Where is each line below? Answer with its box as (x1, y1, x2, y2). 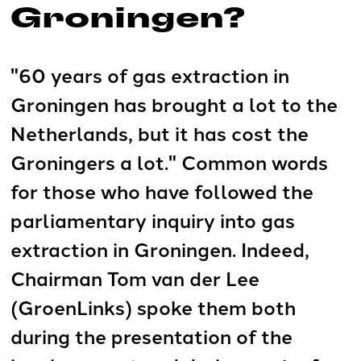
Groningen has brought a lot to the (10, 89, 338, 118)
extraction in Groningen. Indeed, (10, 234, 310, 263)
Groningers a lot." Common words (10, 147, 329, 176)
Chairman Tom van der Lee (10, 263, 260, 293)
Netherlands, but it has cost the (10, 118, 309, 147)
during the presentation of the (10, 322, 293, 351)
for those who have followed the (10, 176, 314, 205)
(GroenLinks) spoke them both (10, 293, 297, 322)
